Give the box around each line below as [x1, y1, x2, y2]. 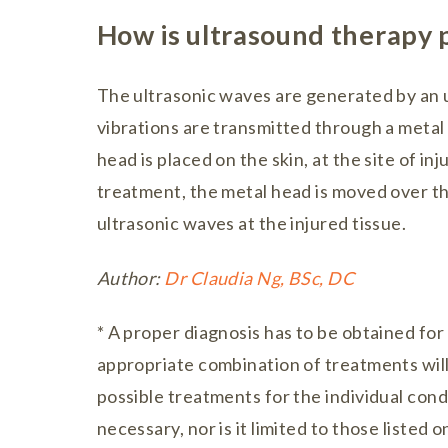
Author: [96, 266, 165, 289]
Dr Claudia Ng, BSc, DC [164, 266, 355, 289]
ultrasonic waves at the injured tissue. [96, 212, 407, 234]
